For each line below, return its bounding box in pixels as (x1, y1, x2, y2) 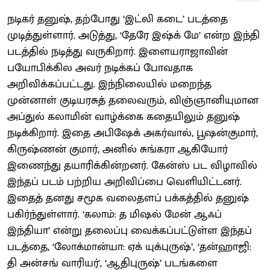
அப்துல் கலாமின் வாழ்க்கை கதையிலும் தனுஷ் (7, 107, 240, 126)
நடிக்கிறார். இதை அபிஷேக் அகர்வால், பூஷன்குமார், (7, 124, 258, 142)
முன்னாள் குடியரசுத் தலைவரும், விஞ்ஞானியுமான (7, 91, 259, 110)
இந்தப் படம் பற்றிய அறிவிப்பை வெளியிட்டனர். (7, 172, 242, 191)
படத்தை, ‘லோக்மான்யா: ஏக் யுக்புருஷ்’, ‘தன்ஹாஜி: (7, 237, 251, 256)
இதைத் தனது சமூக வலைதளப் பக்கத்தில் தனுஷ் (7, 189, 249, 207)
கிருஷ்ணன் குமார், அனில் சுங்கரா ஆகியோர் (7, 140, 228, 159)
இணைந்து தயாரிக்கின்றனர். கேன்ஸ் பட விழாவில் (7, 156, 257, 175)
